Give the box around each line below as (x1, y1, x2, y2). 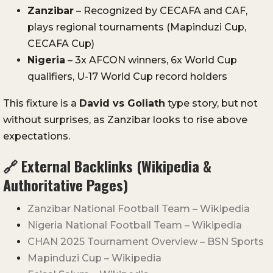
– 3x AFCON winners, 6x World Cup (65, 54, 237, 66)
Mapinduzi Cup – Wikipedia (27, 252, 161, 264)
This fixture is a (3, 97, 79, 110)
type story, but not (165, 97, 258, 110)
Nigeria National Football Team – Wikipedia (27, 219, 242, 232)
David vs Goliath (79, 97, 165, 110)
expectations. (3, 130, 70, 143)
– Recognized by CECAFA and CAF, (74, 5, 247, 17)
